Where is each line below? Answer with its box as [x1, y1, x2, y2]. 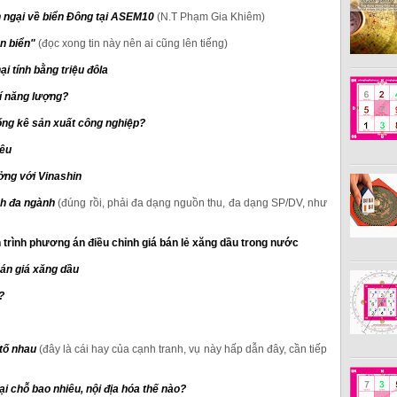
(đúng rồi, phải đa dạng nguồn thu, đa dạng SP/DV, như [58, 196, 328, 209]
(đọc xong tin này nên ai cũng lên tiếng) [38, 36, 228, 50]
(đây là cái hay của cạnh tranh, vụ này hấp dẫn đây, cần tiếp [38, 342, 328, 355]
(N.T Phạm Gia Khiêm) [157, 10, 265, 23]
